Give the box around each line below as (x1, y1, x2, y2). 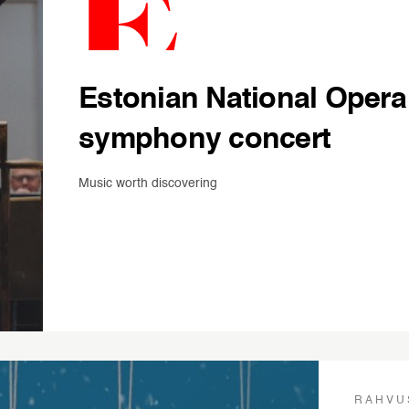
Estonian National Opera (79, 85, 406, 114)
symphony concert (79, 125, 331, 154)
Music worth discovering (79, 177, 218, 190)
